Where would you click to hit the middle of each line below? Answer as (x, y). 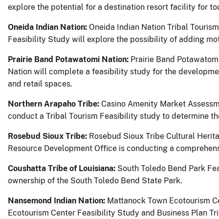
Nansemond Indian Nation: (56, 200)
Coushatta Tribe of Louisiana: (62, 168)
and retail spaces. (40, 84)
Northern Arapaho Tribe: (55, 104)
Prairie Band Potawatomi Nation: (69, 59)
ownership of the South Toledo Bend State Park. (95, 180)
